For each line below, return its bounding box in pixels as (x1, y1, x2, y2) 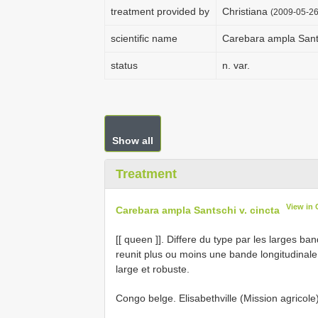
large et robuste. (116, 263, 190, 275)
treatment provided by (111, 6, 209, 17)
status (111, 60, 138, 71)
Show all (112, 135, 153, 146)
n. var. (222, 60, 250, 71)
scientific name (111, 33, 177, 44)
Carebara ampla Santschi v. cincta (116, 204, 280, 216)
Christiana (222, 6, 270, 17)
